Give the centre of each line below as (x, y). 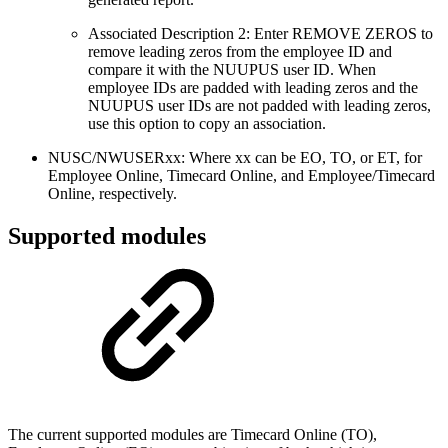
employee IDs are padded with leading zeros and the (253, 88)
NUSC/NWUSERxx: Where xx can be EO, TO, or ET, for (235, 158)
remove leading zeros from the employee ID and (240, 52)
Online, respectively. (112, 194)
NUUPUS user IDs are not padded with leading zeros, (259, 106)
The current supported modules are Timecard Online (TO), (192, 435)
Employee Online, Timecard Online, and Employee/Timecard (241, 176)
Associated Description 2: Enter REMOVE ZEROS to (260, 34)
